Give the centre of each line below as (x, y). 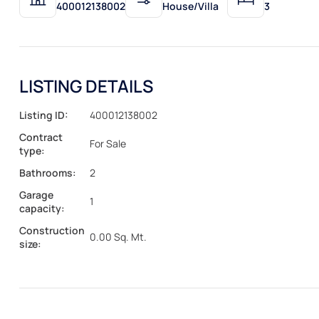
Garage (36, 194)
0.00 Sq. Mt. (118, 237)
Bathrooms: (48, 172)
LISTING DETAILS (86, 85)
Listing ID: (44, 115)
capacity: (42, 208)
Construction (52, 230)
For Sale (108, 143)
